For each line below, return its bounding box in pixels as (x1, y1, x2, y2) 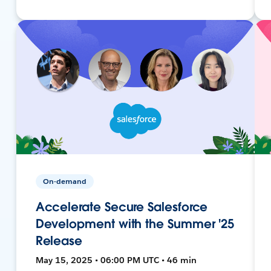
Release (35, 232, 83, 249)
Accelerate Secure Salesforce (35, 198, 208, 215)
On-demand (42, 175, 87, 186)
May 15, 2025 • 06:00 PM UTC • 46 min (35, 254, 197, 266)
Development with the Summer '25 (35, 215, 235, 232)
